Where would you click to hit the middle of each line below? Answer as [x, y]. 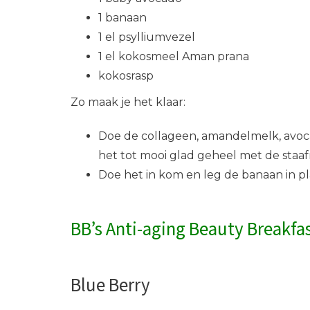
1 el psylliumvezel [147, 37]
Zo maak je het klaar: [128, 102]
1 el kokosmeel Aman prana [174, 57]
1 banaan [122, 18]
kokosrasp [126, 76]
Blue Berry [110, 285]
